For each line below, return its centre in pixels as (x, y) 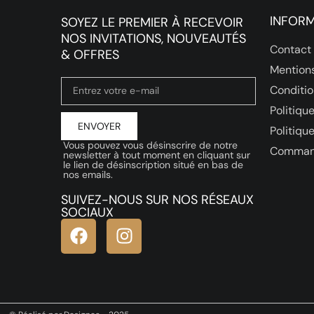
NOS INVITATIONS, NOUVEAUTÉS (154, 38)
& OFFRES (90, 54)
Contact (290, 49)
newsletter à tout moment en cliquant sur (156, 155)
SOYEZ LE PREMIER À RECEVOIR (152, 22)
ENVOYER (100, 126)
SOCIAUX (88, 212)
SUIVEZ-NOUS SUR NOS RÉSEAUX (158, 199)
